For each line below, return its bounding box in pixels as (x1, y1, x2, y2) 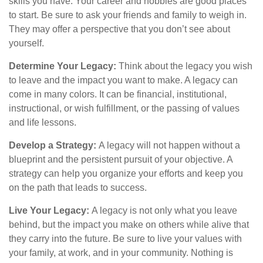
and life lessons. (9, 117, 76, 127)
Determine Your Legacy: (9, 61, 119, 71)
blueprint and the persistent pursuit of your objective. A (9, 154, 232, 164)
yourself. (9, 38, 44, 48)
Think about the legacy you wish (119, 61, 252, 71)
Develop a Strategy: (9, 140, 99, 150)
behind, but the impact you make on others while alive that (9, 220, 249, 230)
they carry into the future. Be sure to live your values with (9, 234, 242, 244)
